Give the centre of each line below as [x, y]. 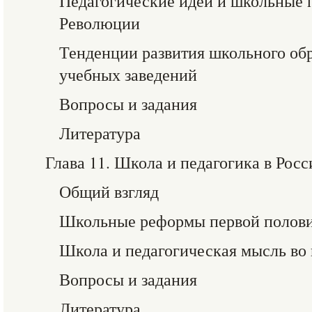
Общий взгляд [109, 192]
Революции [100, 23]
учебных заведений [128, 75]
